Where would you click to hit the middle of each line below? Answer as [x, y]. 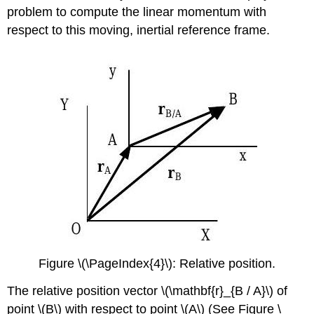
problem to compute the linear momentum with [137, 12]
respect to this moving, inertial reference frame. [139, 30]
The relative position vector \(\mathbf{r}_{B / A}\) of [148, 291]
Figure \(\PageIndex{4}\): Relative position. [157, 263]
